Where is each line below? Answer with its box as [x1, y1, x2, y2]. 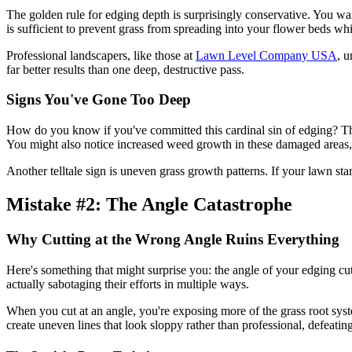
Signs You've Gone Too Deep [6, 91, 191, 108]
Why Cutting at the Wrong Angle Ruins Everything [6, 230, 339, 247]
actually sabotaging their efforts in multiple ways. [6, 277, 249, 291]
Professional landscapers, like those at [6, 48, 196, 62]
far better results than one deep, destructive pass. [6, 62, 244, 76]
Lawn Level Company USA [196, 48, 337, 62]
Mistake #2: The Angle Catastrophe [6, 193, 292, 214]
